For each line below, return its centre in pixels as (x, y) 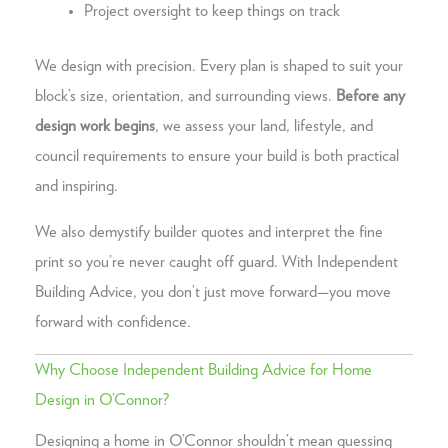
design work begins (95, 125)
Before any (370, 95)
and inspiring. (76, 185)
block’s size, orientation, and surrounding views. (185, 95)
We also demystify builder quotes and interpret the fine (209, 232)
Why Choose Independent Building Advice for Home (203, 369)
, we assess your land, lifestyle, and (264, 125)
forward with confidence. (113, 322)
